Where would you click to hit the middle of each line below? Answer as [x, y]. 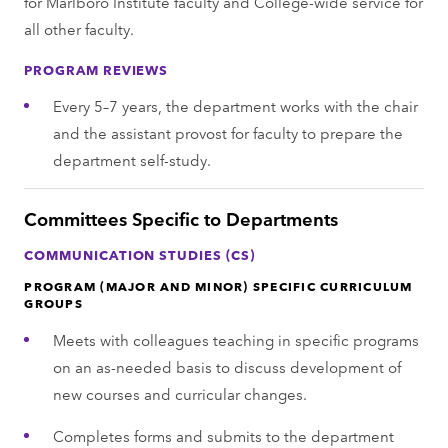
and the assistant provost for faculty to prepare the [227, 132]
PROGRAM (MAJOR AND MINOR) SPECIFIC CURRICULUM [218, 285]
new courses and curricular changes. [179, 393]
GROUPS [53, 302]
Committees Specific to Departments [181, 217]
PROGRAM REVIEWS [96, 68]
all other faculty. [79, 28]
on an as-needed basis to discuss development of [226, 366]
